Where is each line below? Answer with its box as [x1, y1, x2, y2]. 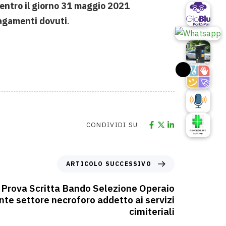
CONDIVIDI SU [86, 121, 138, 130]
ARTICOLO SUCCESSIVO [66, 160, 151, 168]
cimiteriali [129, 205, 175, 218]
